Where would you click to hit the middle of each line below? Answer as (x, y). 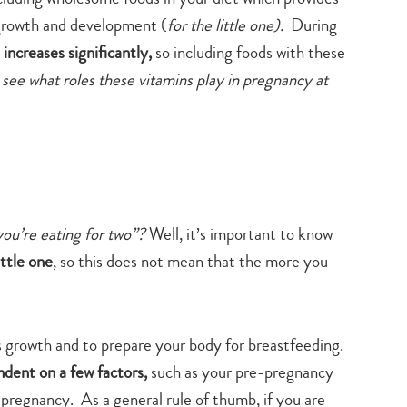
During (314, 25)
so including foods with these (248, 53)
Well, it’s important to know (239, 234)
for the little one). (229, 25)
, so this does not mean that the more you (190, 262)
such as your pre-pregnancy (240, 372)
